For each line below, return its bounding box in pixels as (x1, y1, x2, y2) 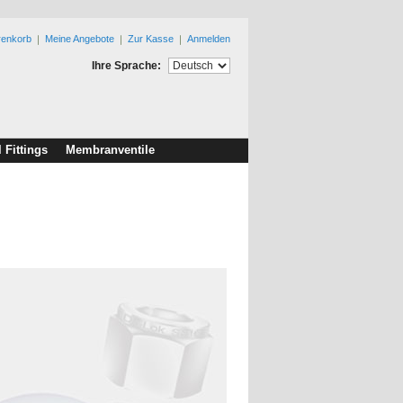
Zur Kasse (128, 33, 174, 44)
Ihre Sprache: (92, 58, 161, 72)
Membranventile (66, 143, 155, 157)
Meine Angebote (45, 33, 114, 44)
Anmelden (187, 33, 230, 44)
